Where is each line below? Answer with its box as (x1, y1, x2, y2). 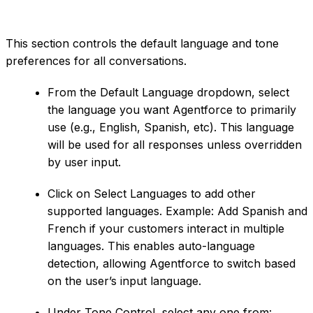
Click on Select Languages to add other (48, 187, 256, 201)
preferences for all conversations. (6, 54, 187, 68)
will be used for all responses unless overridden (48, 138, 302, 152)
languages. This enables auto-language (48, 239, 255, 254)
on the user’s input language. (48, 274, 201, 289)
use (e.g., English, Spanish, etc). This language (48, 120, 294, 135)
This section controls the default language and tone (6, 36, 279, 51)
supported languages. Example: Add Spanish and (48, 204, 307, 219)
